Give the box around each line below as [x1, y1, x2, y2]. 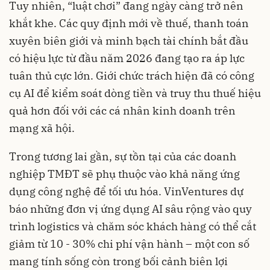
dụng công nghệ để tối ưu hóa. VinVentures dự [9, 184, 243, 199]
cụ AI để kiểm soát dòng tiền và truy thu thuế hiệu [9, 86, 261, 101]
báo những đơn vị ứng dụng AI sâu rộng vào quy [9, 202, 252, 216]
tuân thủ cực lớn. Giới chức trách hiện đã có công [9, 69, 254, 83]
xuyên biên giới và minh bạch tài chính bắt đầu [9, 34, 248, 48]
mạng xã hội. [9, 121, 75, 136]
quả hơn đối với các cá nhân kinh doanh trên [9, 104, 236, 118]
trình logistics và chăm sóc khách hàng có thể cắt [9, 219, 256, 234]
